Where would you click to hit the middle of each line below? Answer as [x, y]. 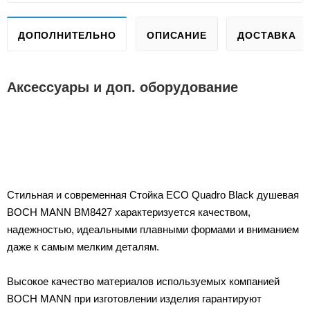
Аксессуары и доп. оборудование [122, 87]
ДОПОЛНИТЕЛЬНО [67, 35]
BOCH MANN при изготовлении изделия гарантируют [134, 298]
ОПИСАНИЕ [177, 35]
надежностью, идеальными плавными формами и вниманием [153, 229]
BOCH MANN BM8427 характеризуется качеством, [129, 212]
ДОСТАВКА [267, 35]
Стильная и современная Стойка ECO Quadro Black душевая [153, 194]
